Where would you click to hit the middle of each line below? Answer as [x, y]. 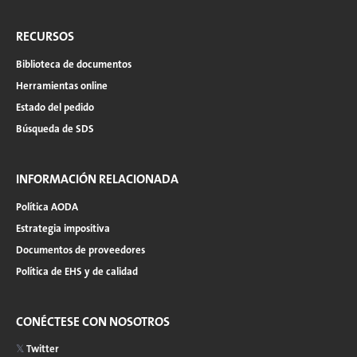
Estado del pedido [55, 108]
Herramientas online [62, 86]
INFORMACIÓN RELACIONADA [97, 179]
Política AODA [47, 207]
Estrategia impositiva [63, 229]
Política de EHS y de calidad [77, 272]
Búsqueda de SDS [55, 129]
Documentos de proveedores [80, 250]
